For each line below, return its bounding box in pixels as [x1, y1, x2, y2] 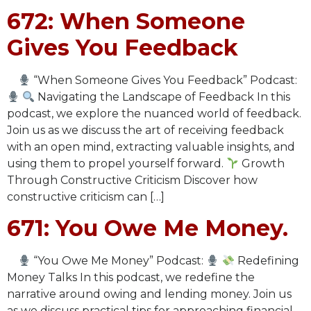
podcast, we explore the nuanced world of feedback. [7, 107, 301, 121]
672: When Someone [7, 8, 245, 35]
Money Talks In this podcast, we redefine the [7, 271, 255, 285]
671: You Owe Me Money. [7, 215, 288, 242]
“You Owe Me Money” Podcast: [31, 254, 207, 268]
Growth [239, 157, 285, 171]
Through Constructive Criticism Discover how [7, 174, 258, 187]
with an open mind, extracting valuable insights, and [7, 140, 295, 154]
